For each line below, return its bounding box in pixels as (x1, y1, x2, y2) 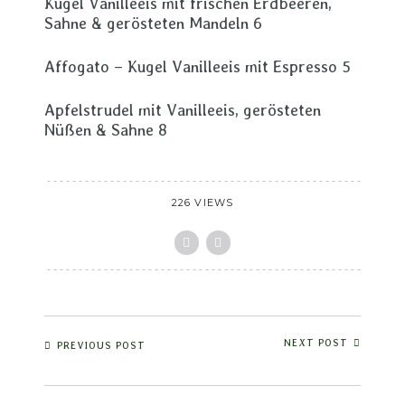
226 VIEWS (172, 196, 233, 209)
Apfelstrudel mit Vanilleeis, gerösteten (44, 100, 321, 119)
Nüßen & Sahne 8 (44, 120, 167, 139)
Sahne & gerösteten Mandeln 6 (44, 14, 262, 33)
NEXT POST (284, 337, 348, 349)
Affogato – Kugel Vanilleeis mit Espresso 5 (44, 57, 351, 76)
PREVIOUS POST (57, 339, 146, 352)
